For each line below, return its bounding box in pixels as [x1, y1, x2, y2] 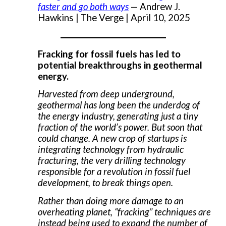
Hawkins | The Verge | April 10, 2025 [38, 12, 191, 23]
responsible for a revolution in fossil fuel [38, 166, 191, 178]
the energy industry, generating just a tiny [38, 110, 199, 122]
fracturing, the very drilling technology [38, 155, 186, 166]
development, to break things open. [38, 177, 174, 189]
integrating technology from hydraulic [38, 144, 184, 155]
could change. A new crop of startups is [38, 133, 187, 144]
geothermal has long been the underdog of [38, 99, 200, 111]
